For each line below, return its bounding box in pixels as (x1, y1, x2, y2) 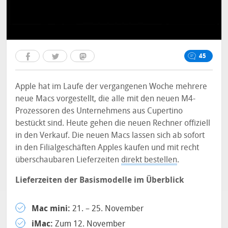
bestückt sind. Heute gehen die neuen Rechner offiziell (15, 118, 211, 128)
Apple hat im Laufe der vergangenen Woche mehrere (15, 81, 208, 91)
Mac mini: (32, 204, 71, 213)
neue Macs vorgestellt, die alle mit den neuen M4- (15, 94, 196, 103)
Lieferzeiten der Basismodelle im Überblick (15, 175, 184, 185)
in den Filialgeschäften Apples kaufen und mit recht (15, 142, 199, 152)
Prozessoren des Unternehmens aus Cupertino (15, 106, 183, 116)
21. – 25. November (70, 204, 144, 213)
